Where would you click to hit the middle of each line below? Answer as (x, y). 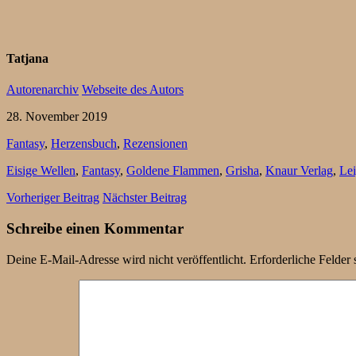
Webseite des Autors (133, 90)
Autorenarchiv (43, 90)
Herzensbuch (84, 144)
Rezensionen (155, 144)
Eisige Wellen (41, 171)
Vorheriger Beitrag (53, 198)
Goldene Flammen (173, 171)
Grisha (242, 171)
